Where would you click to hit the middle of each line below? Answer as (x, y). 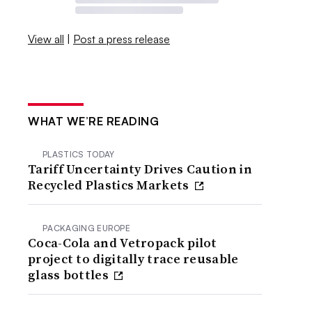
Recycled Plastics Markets (110, 185)
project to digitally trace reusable (133, 258)
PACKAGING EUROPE (87, 228)
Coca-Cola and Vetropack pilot (123, 242)
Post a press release (122, 39)
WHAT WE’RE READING (94, 121)
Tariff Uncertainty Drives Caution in (140, 169)
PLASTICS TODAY (79, 154)
